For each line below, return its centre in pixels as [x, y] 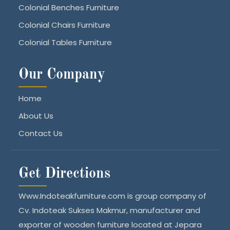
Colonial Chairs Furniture [65, 25]
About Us [36, 116]
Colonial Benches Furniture [69, 7]
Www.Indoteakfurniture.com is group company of [113, 196]
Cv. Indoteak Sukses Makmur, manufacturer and [110, 210]
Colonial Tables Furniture [65, 42]
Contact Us [41, 133]
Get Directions [65, 174]
